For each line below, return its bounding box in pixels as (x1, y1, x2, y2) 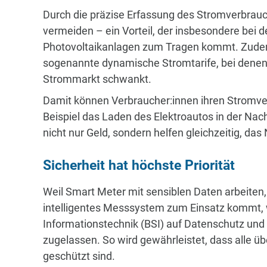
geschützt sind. (43, 250, 115, 263)
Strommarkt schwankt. (43, 72, 151, 85)
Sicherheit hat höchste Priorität (43, 157, 235, 173)
